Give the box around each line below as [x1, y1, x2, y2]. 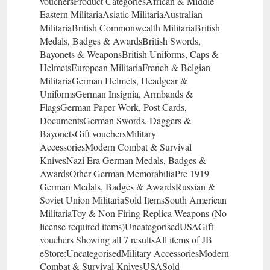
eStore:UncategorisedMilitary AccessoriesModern [40, 246, 229, 259]
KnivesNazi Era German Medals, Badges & [40, 153, 206, 166]
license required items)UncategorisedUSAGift [40, 219, 213, 233]
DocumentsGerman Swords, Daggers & [40, 113, 191, 127]
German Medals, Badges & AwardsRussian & [40, 180, 215, 193]
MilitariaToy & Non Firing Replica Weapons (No [40, 206, 227, 219]
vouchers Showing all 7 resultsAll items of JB [40, 233, 212, 246]
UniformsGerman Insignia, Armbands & [40, 87, 193, 100]
